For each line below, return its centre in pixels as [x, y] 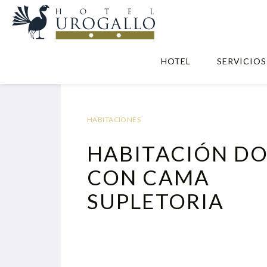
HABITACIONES [114, 119]
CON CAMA [148, 177]
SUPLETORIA [156, 201]
